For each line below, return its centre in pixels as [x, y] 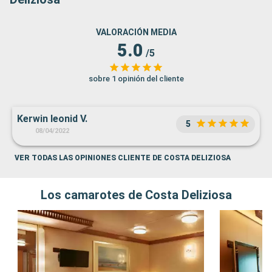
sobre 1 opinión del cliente [136, 79]
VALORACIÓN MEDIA [136, 32]
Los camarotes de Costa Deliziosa [136, 195]
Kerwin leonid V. [52, 119]
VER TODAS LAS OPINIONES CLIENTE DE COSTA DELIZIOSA [123, 158]
